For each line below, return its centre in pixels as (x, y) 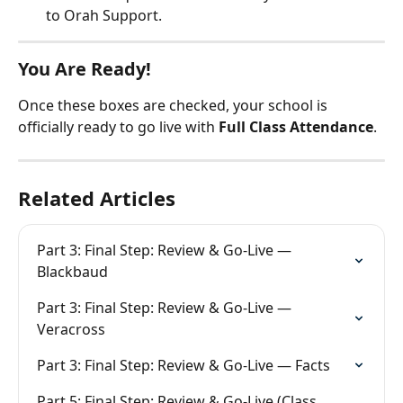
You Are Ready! (85, 69)
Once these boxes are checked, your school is (175, 105)
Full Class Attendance (296, 127)
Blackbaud (72, 272)
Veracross (71, 329)
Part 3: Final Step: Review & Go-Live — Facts (184, 365)
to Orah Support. (104, 15)
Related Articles (97, 198)
